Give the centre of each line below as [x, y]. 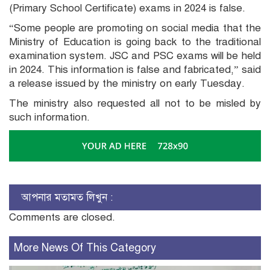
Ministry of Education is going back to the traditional [135, 42]
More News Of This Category [85, 248]
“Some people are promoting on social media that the [135, 28]
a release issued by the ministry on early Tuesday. [127, 84]
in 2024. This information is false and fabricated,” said [135, 70]
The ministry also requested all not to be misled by [135, 104]
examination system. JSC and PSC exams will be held [135, 56]
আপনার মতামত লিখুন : [67, 198]
